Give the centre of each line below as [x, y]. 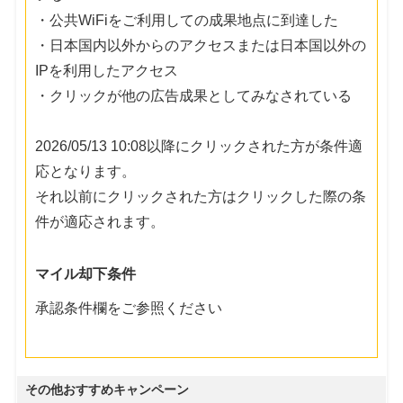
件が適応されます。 [100, 221]
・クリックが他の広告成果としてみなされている [194, 95]
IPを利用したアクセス [107, 70]
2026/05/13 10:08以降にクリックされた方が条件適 [199, 146]
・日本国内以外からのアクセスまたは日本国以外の [201, 45]
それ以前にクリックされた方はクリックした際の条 [201, 196]
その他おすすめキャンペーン [107, 389]
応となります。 [86, 171]
